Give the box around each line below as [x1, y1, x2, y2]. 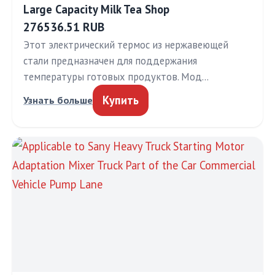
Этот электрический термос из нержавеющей [23, 38, 228, 52]
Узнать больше [23, 94, 93, 106]
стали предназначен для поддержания [23, 54, 197, 68]
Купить [103, 93, 139, 107]
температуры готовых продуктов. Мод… [23, 70, 209, 83]
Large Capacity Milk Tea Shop [23, 2, 169, 17]
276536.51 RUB [23, 19, 104, 34]
